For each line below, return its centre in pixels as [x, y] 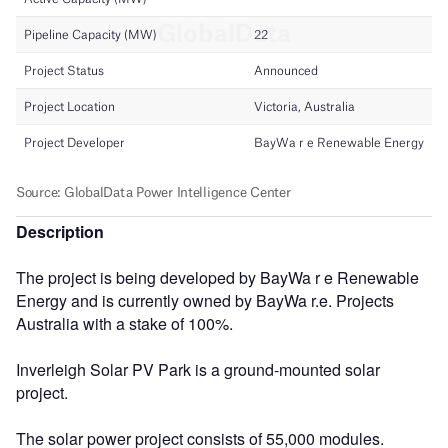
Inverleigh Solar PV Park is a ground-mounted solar [198, 369]
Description [60, 231]
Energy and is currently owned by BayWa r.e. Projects [205, 300]
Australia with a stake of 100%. [124, 323]
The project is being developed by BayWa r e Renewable [217, 277]
